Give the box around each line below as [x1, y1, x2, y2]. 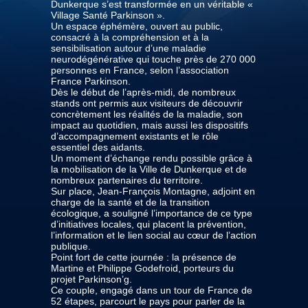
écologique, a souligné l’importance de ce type [51, 207, 252, 219]
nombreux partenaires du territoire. [51, 174, 203, 186]
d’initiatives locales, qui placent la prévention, [51, 218, 246, 230]
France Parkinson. [51, 75, 131, 87]
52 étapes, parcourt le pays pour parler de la [51, 295, 245, 307]
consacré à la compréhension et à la [51, 31, 209, 43]
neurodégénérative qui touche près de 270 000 [51, 53, 256, 65]
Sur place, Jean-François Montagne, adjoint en [51, 185, 255, 197]
